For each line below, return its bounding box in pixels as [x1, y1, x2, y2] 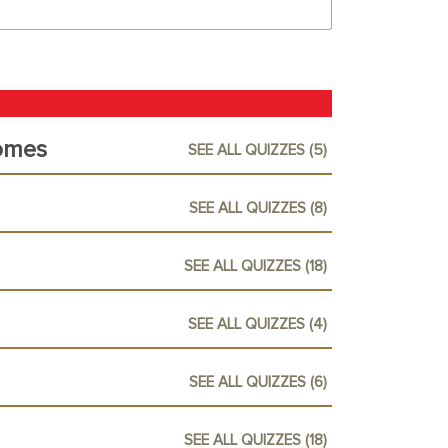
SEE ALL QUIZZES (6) [189, 374, 327, 390]
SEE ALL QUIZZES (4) [188, 316, 327, 332]
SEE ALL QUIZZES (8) [189, 200, 327, 216]
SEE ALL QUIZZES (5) [188, 142, 327, 158]
